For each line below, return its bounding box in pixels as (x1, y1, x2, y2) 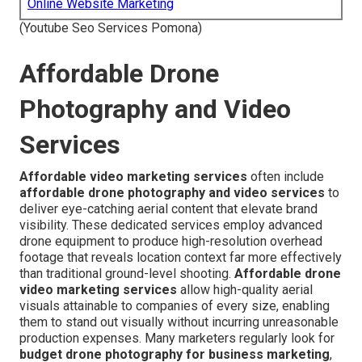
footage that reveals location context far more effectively (19, 250, 342, 266)
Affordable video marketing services (19, 169, 247, 185)
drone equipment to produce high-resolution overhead (19, 234, 322, 250)
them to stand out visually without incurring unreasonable (19, 314, 339, 330)
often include (247, 169, 324, 185)
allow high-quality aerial (177, 282, 313, 298)
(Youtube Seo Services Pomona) (19, 20, 202, 36)
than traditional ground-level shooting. (19, 266, 234, 282)
